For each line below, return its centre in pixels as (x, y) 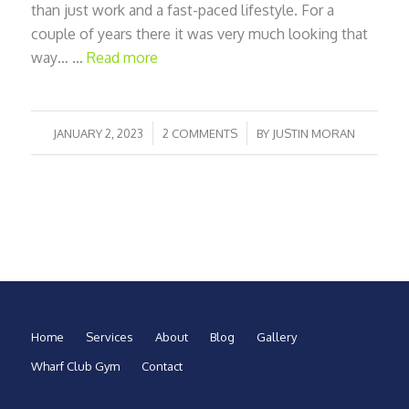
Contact (162, 367)
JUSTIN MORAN (314, 134)
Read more (122, 57)
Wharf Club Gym (75, 367)
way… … (58, 57)
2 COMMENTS (200, 134)
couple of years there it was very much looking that (199, 33)
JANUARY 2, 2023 (99, 134)
